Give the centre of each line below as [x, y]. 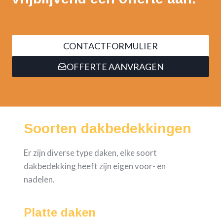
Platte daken [60, 213]
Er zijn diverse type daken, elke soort [90, 153]
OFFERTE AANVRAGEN [115, 66]
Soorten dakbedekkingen [108, 129]
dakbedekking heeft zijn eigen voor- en [95, 166]
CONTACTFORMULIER [110, 46]
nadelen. [39, 180]
